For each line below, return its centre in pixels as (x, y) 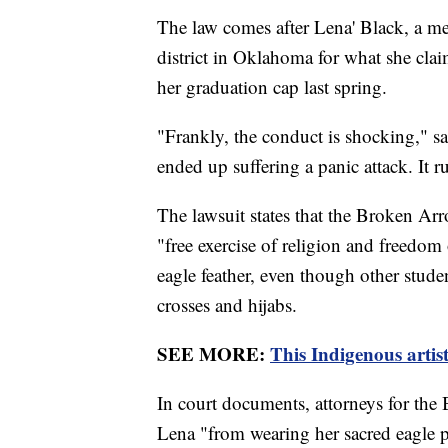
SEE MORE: (213, 354)
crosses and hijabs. (227, 305)
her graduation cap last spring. (272, 87)
